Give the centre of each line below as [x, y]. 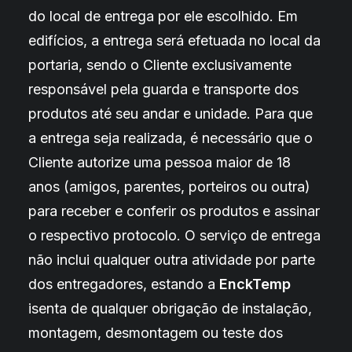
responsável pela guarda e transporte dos [163, 89]
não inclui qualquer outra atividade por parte [172, 260]
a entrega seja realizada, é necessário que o [170, 138]
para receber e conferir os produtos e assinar [174, 211]
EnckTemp [255, 284]
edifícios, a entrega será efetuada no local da [174, 40]
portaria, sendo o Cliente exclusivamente [160, 65]
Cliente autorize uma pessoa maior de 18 [159, 162]
